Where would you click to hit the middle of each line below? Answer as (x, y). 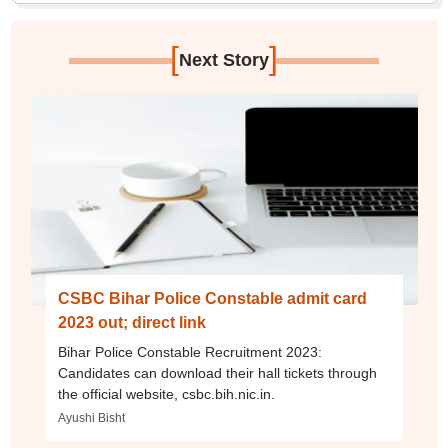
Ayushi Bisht (91, 418)
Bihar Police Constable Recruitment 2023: (189, 352)
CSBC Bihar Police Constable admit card (212, 299)
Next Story (223, 60)
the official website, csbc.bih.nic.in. (166, 394)
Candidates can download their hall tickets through (217, 373)
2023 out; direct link (131, 323)
